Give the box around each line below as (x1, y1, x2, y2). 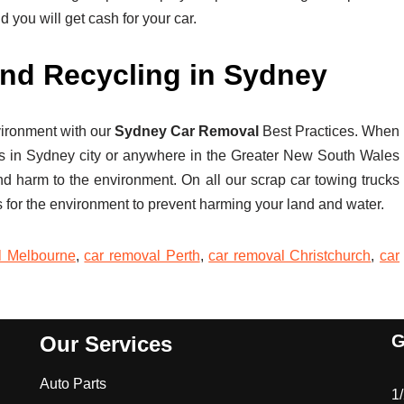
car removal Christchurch (208, 248, 372, 264)
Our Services (40, 332, 172, 357)
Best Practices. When (262, 124, 400, 140)
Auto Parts (40, 376, 106, 392)
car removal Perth (84, 248, 200, 264)
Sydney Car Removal (114, 124, 262, 140)
